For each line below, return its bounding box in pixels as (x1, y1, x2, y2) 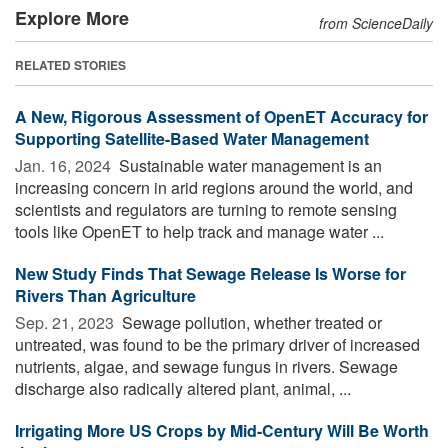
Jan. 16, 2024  (15, 153, 115, 177)
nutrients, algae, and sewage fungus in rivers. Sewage (15, 354, 398, 378)
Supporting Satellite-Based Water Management (15, 126, 369, 150)
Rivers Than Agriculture (15, 283, 196, 307)
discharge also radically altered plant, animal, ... (15, 376, 351, 400)
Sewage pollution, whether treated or (118, 310, 382, 334)
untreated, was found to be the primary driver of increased (15, 332, 420, 356)
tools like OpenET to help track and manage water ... (15, 219, 384, 243)
